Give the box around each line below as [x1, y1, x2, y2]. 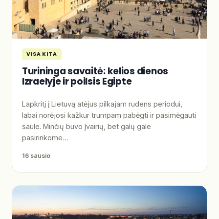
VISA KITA [26, 50, 57, 58]
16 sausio [22, 152, 50, 160]
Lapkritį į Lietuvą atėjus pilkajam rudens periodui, [22, 100, 182, 109]
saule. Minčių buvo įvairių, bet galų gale [22, 122, 151, 131]
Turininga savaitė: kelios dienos [22, 64, 168, 78]
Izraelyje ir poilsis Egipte [22, 74, 132, 88]
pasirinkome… [22, 133, 68, 142]
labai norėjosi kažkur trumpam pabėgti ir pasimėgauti [22, 111, 196, 120]
